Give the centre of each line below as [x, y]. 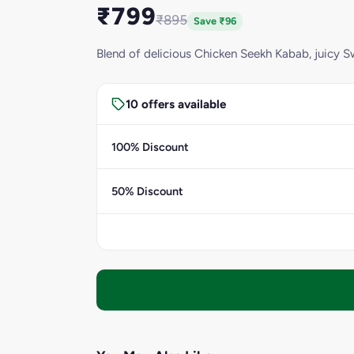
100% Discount [150, 147]
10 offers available [175, 104]
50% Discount [147, 191]
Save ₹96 [215, 21]
